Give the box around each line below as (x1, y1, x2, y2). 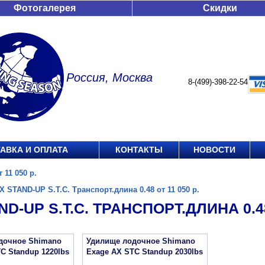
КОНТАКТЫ (115, 145, 163, 154)
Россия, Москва (66, 71, 153, 84)
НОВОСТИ (193, 145, 235, 154)
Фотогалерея (14, 3, 76, 13)
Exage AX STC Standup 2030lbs (86, 247, 203, 256)
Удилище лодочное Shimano (86, 237, 195, 245)
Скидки (203, 3, 237, 13)
